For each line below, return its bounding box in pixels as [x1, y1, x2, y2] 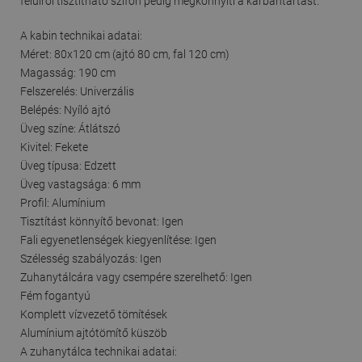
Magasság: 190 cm [20, 65, 116, 79]
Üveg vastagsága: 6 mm [20, 177, 141, 191]
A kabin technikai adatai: [20, 28, 142, 42]
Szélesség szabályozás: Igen [20, 251, 162, 265]
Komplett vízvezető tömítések [20, 307, 167, 321]
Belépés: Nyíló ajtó [20, 103, 111, 116]
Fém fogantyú [20, 288, 90, 302]
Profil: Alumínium [20, 196, 105, 209]
